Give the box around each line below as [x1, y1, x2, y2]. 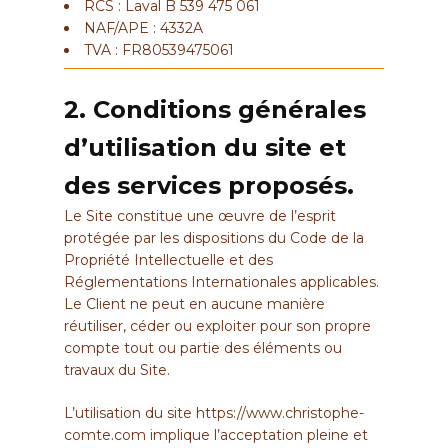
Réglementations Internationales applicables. [64, 272, 379, 291]
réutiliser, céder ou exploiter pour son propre [64, 316, 371, 335]
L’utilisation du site [64, 403, 196, 422]
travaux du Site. [64, 360, 170, 379]
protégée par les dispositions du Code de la [64, 228, 364, 247]
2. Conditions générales [64, 94, 366, 124]
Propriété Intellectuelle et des [64, 250, 273, 269]
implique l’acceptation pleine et [146, 425, 368, 444]
